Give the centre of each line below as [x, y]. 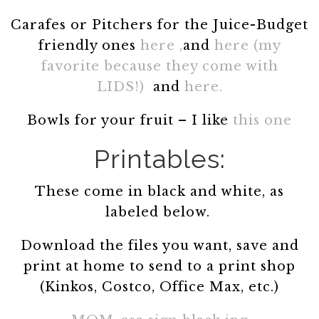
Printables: [159, 158]
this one [262, 120]
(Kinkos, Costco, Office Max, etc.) [159, 287]
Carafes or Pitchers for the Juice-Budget [159, 25]
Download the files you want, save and [159, 245]
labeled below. [159, 212]
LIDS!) [125, 87]
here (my [247, 45]
